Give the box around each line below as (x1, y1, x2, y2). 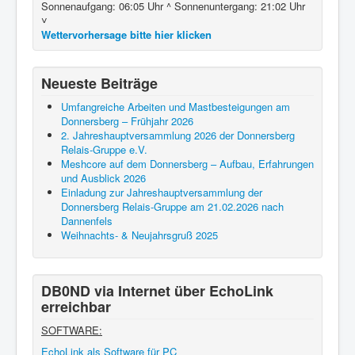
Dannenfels (61, 212, 113, 228)
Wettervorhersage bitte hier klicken (41, 26, 212, 42)
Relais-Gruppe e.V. (61, 141, 147, 157)
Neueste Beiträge (41, 72, 158, 94)
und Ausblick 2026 (61, 170, 146, 185)
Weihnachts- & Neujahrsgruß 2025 (61, 227, 218, 242)
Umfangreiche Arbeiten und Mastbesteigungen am (61, 98, 290, 114)
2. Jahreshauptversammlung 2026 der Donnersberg (61, 127, 295, 143)
